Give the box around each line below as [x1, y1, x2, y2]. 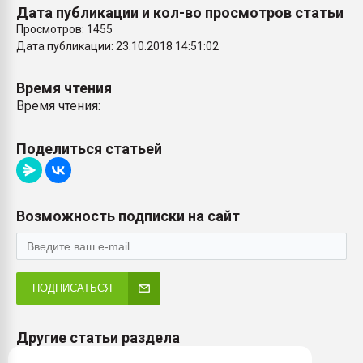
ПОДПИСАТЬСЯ [32, 282, 112, 294]
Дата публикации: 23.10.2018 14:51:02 [16, 40, 219, 53]
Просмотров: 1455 [16, 23, 113, 36]
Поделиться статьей [16, 140, 162, 157]
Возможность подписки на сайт [16, 207, 240, 224]
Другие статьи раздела [16, 329, 180, 346]
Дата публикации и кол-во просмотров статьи [16, 4, 344, 21]
